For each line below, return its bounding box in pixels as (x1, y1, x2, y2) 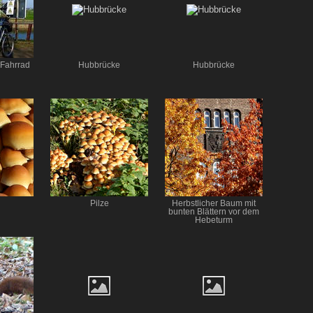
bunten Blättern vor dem (168, 208, 259, 217)
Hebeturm (195, 216, 233, 225)
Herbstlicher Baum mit (172, 199, 256, 208)
